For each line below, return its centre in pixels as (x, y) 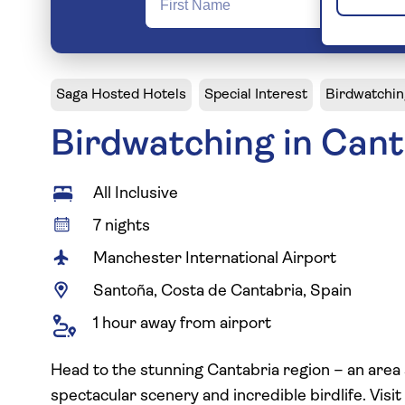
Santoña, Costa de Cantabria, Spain (223, 292)
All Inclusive (136, 194)
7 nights (122, 226)
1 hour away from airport (183, 324)
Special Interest (256, 95)
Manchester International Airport (215, 259)
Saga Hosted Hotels (121, 95)
